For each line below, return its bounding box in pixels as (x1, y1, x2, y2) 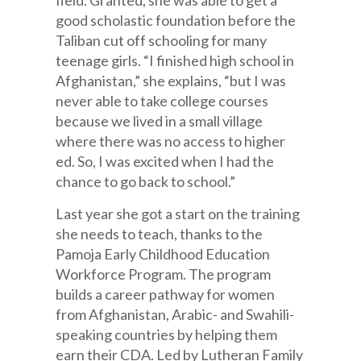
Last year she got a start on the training (56, 205, 301, 222)
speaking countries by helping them (56, 326, 278, 343)
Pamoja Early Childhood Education (56, 245, 271, 263)
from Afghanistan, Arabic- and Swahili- (56, 305, 295, 323)
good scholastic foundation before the (56, 11, 297, 29)
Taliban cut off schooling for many (56, 31, 268, 49)
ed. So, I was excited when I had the (56, 152, 275, 170)
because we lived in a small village (56, 112, 263, 130)
